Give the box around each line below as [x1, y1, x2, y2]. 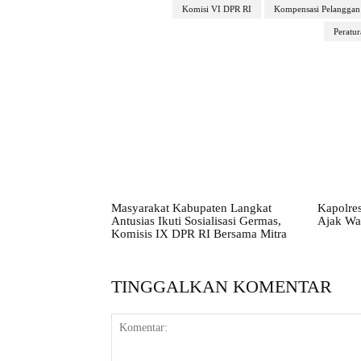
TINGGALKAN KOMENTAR [111, 276, 332, 297]
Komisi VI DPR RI [181, 3, 251, 14]
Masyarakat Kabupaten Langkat [111, 201, 272, 214]
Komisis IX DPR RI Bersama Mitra [111, 226, 287, 240]
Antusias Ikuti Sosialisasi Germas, [111, 214, 281, 227]
